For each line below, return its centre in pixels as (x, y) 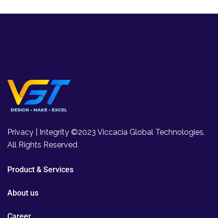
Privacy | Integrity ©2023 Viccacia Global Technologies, (106, 132)
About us (23, 193)
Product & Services (40, 170)
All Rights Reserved (42, 145)
